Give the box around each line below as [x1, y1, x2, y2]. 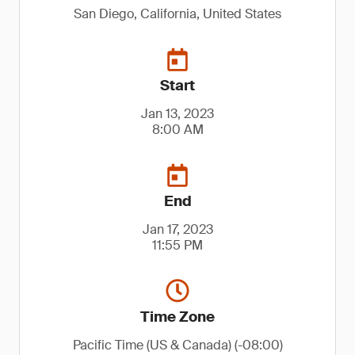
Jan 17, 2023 [142, 221, 213, 238]
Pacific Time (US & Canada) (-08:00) [72, 337, 283, 353]
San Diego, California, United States [74, 6, 281, 22]
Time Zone [140, 307, 215, 326]
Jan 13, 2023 [141, 105, 214, 122]
